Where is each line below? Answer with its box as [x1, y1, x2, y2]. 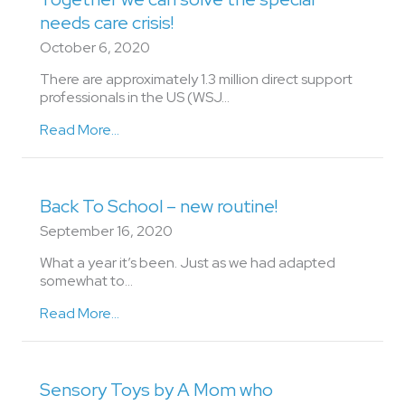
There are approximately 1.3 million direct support [40, 70, 353, 89]
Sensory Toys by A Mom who [40, 378, 273, 401]
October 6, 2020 [40, 38, 150, 57]
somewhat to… [40, 271, 133, 290]
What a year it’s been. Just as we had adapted [40, 253, 335, 272]
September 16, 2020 [40, 221, 173, 240]
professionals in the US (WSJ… [40, 88, 230, 107]
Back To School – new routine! [40, 194, 278, 218]
